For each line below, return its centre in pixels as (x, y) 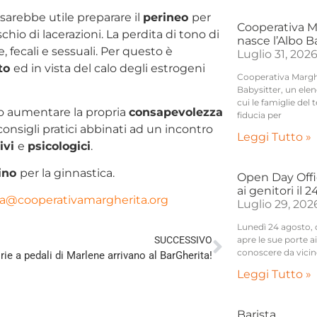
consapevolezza (176, 112)
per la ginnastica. (67, 173)
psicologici (59, 146)
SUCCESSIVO (183, 240)
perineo (167, 17)
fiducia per (259, 115)
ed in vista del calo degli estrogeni (109, 68)
